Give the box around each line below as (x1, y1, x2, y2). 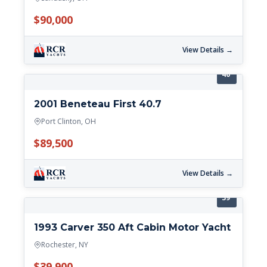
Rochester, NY (41, 240, 88, 250)
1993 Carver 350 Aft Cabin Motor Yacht (34, 222, 231, 234)
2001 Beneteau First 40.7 (34, 98, 162, 110)
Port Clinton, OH (41, 116, 96, 127)
